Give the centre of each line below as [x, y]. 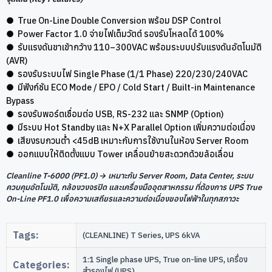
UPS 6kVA [183, 235]
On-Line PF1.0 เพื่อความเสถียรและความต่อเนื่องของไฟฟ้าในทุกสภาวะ [122, 199]
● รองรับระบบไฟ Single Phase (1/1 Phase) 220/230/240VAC [127, 73]
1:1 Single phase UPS [121, 259]
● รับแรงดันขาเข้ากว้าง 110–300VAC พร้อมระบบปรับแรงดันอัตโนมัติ [134, 47]
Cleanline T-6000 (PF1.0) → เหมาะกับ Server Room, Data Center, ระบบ [130, 175]
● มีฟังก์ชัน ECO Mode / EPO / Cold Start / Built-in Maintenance [131, 87]
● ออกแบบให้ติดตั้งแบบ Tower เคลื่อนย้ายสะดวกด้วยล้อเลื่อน [120, 154]
